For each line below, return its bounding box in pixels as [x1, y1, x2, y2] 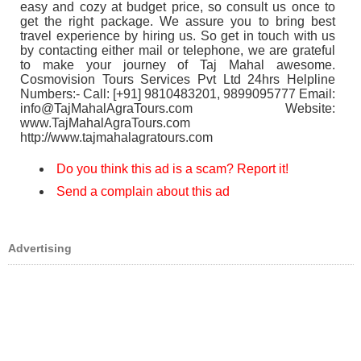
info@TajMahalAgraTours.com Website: [20, 102, 335, 115]
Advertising [8, 242, 72, 255]
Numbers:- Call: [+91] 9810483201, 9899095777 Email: [20, 87, 335, 101]
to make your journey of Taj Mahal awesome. [20, 58, 335, 72]
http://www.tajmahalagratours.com [20, 131, 213, 144]
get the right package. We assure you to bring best [20, 15, 335, 28]
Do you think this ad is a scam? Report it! [56, 162, 288, 176]
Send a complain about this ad [56, 185, 230, 198]
